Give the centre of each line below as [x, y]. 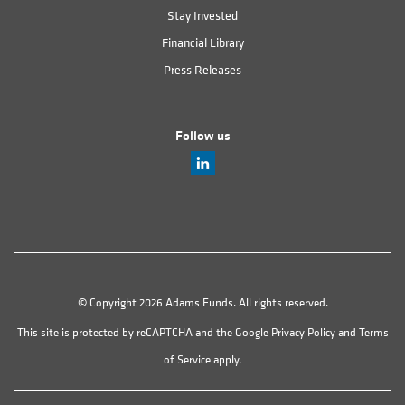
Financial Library [202, 42]
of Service [187, 359]
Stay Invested [202, 14]
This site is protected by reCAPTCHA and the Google [144, 332]
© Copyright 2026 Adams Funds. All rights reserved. [202, 302]
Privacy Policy [303, 332]
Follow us [202, 135]
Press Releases [202, 69]
